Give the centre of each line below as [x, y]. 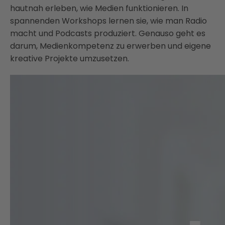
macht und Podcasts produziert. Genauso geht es [108, 33]
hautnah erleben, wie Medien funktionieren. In [99, 8]
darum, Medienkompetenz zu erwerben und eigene [110, 46]
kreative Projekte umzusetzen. [70, 59]
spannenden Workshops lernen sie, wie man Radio [108, 21]
